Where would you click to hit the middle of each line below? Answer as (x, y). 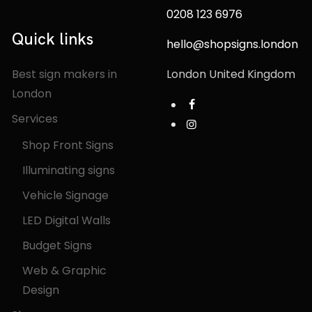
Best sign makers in (65, 74)
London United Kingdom (231, 74)
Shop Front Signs (68, 145)
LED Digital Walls (67, 220)
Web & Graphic (65, 271)
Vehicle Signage (66, 195)
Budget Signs (57, 245)
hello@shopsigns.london (232, 44)
